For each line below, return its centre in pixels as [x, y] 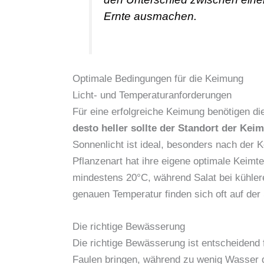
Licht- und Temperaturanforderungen [152, 95]
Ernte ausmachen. [151, 16]
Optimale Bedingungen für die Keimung [158, 79]
